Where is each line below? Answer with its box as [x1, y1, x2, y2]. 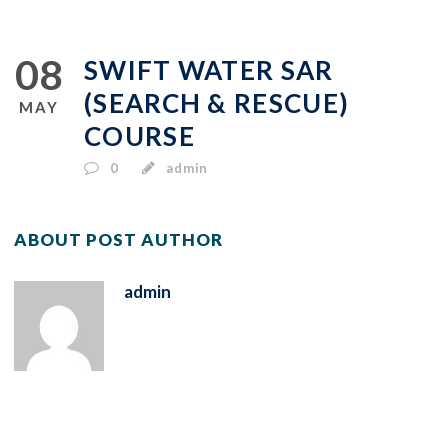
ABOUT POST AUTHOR [14, 228, 223, 250]
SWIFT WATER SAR [84, 53, 334, 86]
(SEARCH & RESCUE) [84, 86, 350, 119]
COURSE [84, 119, 195, 152]
